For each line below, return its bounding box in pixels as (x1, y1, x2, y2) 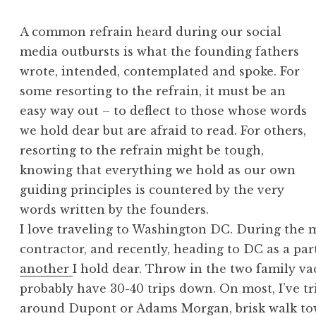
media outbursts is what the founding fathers (20, 44, 300, 59)
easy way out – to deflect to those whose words (20, 104, 308, 119)
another (20, 262, 73, 276)
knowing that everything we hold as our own (20, 163, 296, 178)
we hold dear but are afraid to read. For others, (20, 123, 307, 138)
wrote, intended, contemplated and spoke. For (20, 64, 300, 79)
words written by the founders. (20, 202, 209, 217)
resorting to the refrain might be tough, (20, 143, 265, 158)
